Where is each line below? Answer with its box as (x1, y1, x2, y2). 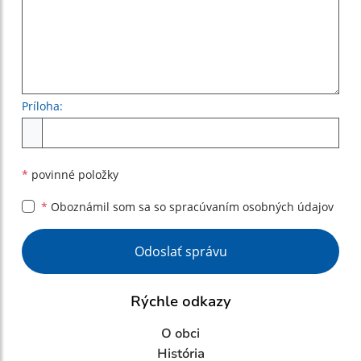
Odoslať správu (134, 243, 227, 260)
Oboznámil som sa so (48, 199, 169, 214)
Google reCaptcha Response (21, 229, 193, 247)
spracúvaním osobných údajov (169, 199, 334, 214)
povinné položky (28, 167, 118, 182)
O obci (161, 325, 200, 342)
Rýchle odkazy (130, 292, 231, 311)
